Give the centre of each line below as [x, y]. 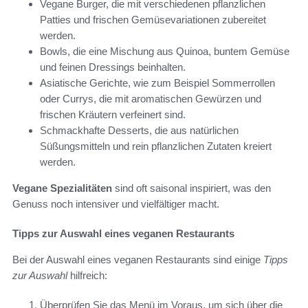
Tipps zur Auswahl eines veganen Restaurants [123, 234]
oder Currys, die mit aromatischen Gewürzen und [151, 99]
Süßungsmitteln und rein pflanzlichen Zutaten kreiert [156, 146]
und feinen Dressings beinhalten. [113, 67]
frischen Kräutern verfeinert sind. [113, 115]
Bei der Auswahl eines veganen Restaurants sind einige [138, 260]
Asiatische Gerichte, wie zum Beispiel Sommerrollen [157, 83]
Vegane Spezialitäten [62, 188]
